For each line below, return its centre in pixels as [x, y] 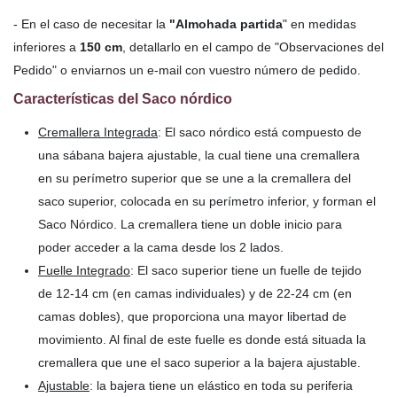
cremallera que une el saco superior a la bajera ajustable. [199, 363]
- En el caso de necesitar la [91, 23]
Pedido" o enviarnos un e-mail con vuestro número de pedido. [187, 70]
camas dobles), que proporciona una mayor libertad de [192, 317]
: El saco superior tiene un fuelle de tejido [246, 271]
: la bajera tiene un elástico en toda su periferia [221, 386]
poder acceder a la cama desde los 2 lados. [161, 248]
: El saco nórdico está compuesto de [260, 132]
